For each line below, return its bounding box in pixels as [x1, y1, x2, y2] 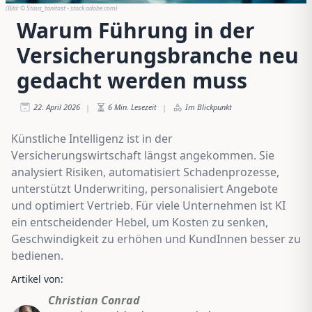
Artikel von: [11, 272, 63, 286]
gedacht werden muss [17, 65, 247, 95]
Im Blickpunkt [185, 101, 232, 112]
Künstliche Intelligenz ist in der [11, 130, 173, 146]
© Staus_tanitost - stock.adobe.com [20, 3, 116, 13]
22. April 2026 [33, 101, 80, 112]
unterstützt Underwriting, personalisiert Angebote [11, 180, 278, 196]
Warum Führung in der [17, 15, 255, 45]
